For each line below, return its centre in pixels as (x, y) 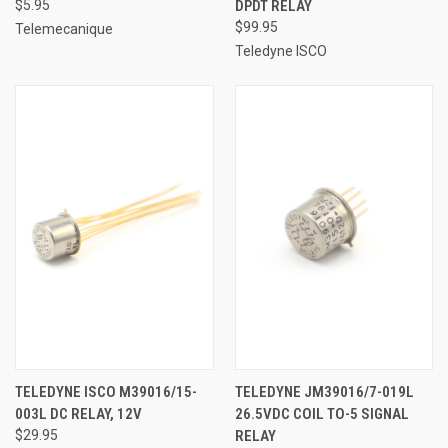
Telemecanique (64, 29)
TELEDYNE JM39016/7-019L (324, 392)
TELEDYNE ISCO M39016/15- (106, 392)
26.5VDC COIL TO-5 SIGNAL (321, 414)
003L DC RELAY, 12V (78, 414)
